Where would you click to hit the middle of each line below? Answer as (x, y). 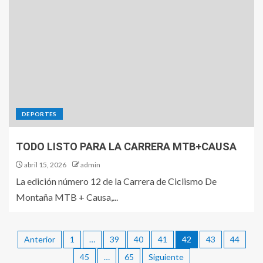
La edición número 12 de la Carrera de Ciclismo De (116, 181)
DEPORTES (39, 114)
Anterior (39, 239)
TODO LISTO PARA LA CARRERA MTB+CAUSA (126, 146)
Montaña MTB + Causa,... (67, 197)
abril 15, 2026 (45, 164)
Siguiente (166, 257)
